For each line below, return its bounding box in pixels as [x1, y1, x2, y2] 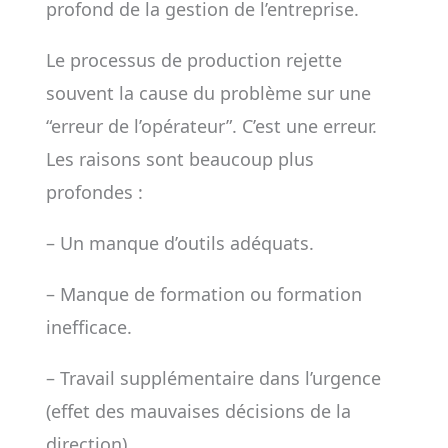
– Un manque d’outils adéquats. [45, 231, 314, 255]
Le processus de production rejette [45, 48, 342, 72]
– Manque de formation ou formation [45, 282, 362, 306]
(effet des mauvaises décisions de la [45, 399, 351, 423]
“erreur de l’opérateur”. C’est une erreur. [45, 114, 377, 138]
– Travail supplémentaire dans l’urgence [45, 366, 381, 390]
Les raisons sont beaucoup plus [45, 147, 314, 171]
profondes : [45, 180, 143, 204]
